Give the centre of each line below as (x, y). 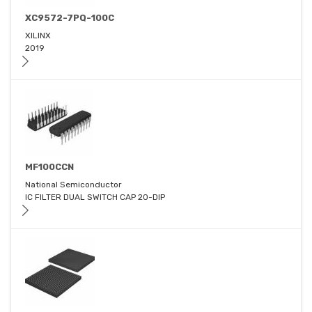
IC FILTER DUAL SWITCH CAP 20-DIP (95, 197)
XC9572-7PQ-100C (70, 18)
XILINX (38, 36)
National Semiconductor (73, 185)
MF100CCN (49, 167)
